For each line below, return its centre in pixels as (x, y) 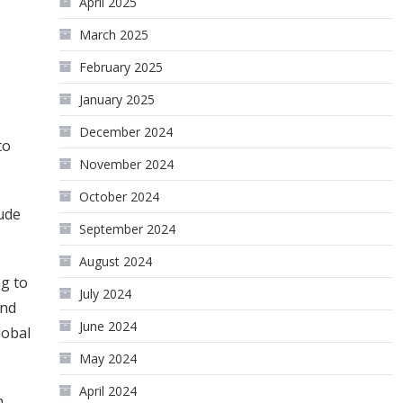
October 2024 (120, 197)
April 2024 (108, 391)
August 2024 (116, 261)
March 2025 (114, 35)
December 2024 (126, 132)
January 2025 (117, 99)
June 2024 (108, 326)
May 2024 (108, 358)
